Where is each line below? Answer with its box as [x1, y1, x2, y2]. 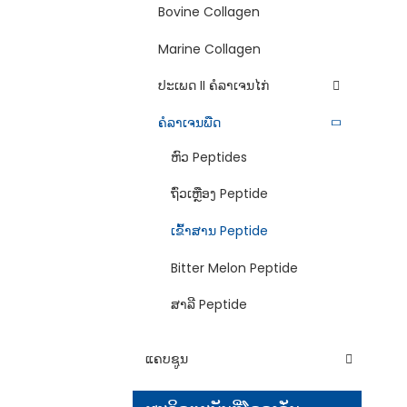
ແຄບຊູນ [145, 350, 188, 369]
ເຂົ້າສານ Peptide [171, 221, 268, 240]
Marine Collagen [158, 39, 261, 58]
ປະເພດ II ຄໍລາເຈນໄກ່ [158, 76, 269, 95]
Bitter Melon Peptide [171, 258, 298, 277]
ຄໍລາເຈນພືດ [158, 113, 221, 132]
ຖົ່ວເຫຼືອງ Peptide [171, 184, 268, 203]
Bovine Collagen [158, 3, 260, 22]
